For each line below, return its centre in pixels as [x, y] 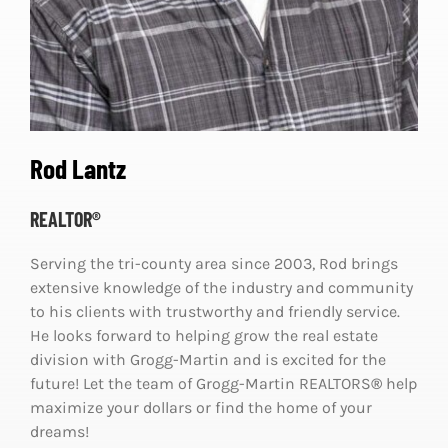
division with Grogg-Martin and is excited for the [207, 359]
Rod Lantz [77, 167]
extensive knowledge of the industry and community [221, 287]
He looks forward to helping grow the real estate [203, 335]
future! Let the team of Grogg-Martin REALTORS [200, 383]
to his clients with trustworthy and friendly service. [214, 311]
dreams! [59, 431]
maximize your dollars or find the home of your [200, 407]
